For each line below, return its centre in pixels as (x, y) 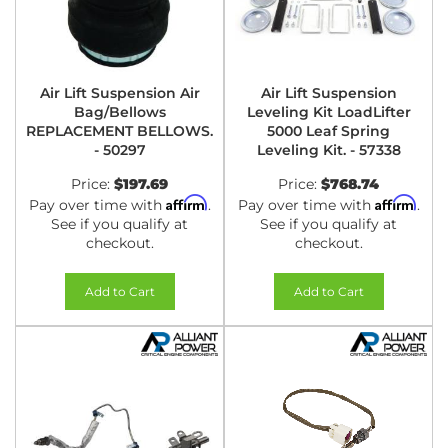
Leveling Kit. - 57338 (328, 150)
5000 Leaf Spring (328, 131)
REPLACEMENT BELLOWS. (119, 131)
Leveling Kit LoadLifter (328, 112)
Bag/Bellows (119, 112)
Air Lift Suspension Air (119, 93)
